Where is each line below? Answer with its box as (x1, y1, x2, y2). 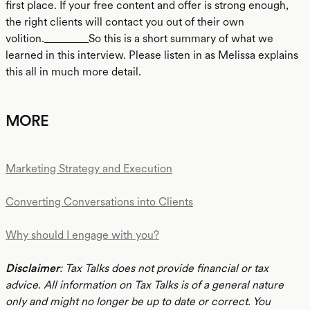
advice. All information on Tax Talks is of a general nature (6, 278, 284, 291)
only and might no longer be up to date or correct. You (6, 295, 271, 308)
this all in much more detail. (6, 65, 141, 78)
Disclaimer (6, 262, 60, 275)
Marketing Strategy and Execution (6, 162, 172, 175)
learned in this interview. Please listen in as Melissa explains (6, 48, 298, 62)
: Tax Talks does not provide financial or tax (60, 262, 268, 275)
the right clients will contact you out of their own (6, 15, 244, 28)
